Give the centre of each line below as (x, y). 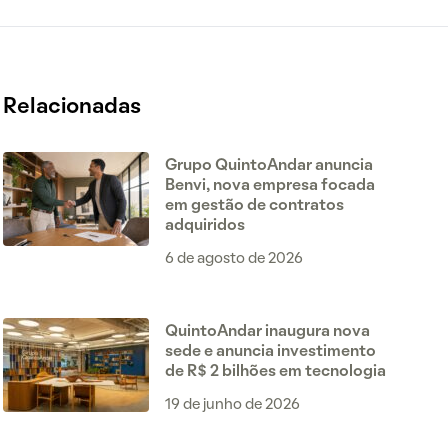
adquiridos (204, 226)
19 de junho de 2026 (232, 405)
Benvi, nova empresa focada (269, 186)
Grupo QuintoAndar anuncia (268, 166)
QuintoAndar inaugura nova (267, 332)
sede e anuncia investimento (270, 352)
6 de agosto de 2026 (233, 259)
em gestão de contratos (254, 206)
